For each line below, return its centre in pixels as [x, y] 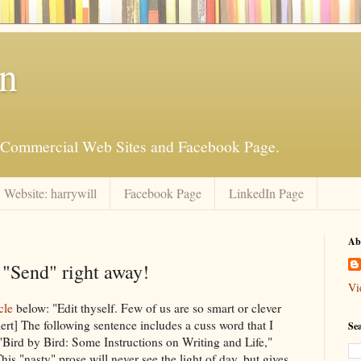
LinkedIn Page [266, 193]
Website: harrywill [50, 193]
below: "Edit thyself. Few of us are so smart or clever [147, 307]
